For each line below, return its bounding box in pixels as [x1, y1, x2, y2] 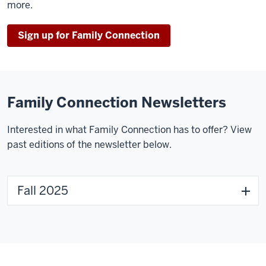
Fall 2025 [17, 183, 68, 198]
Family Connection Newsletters [7, 93, 226, 112]
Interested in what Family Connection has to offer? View [7, 123, 252, 136]
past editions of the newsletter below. [7, 138, 172, 151]
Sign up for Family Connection [18, 29, 160, 42]
